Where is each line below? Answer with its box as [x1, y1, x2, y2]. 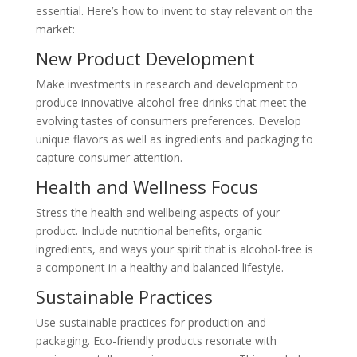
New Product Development [35, 46, 255, 71]
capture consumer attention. [35, 150, 182, 166]
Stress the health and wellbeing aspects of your [35, 205, 280, 221]
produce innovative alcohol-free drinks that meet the [35, 95, 307, 111]
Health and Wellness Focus [35, 175, 258, 199]
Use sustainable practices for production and [35, 315, 266, 331]
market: [35, 22, 75, 37]
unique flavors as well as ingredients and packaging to [35, 131, 313, 147]
